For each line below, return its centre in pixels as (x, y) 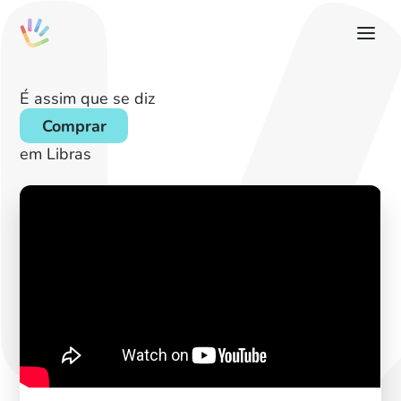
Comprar (74, 125)
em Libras (56, 153)
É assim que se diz (88, 98)
